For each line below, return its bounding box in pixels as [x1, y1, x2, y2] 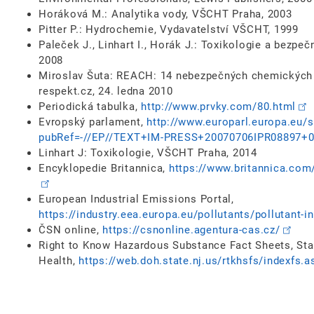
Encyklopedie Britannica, [39, 162, 169, 175]
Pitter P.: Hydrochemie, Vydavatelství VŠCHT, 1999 [39, 23, 299, 36]
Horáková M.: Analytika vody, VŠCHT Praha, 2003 [39, 8, 292, 21]
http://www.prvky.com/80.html [141, 100, 296, 114]
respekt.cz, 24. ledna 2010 [39, 85, 173, 98]
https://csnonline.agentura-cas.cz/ [102, 224, 280, 237]
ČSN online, [39, 224, 102, 237]
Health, [39, 254, 78, 268]
